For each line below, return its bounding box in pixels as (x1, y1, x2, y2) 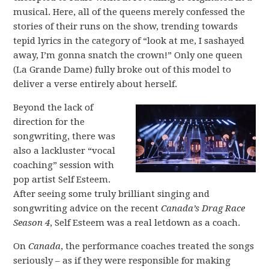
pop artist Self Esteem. (13, 174, 111, 185)
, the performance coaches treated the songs (61, 241, 255, 252)
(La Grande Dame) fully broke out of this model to (13, 64, 232, 75)
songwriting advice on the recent (13, 203, 162, 214)
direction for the (13, 116, 85, 127)
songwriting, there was (13, 131, 116, 142)
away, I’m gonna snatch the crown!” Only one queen (13, 50, 243, 61)
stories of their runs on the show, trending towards (13, 21, 238, 32)
